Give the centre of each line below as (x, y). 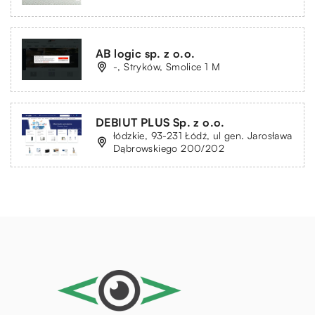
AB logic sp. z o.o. (146, 53)
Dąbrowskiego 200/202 (169, 148)
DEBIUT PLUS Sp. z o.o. (160, 122)
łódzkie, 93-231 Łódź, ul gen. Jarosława (203, 135)
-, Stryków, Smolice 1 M (167, 66)
